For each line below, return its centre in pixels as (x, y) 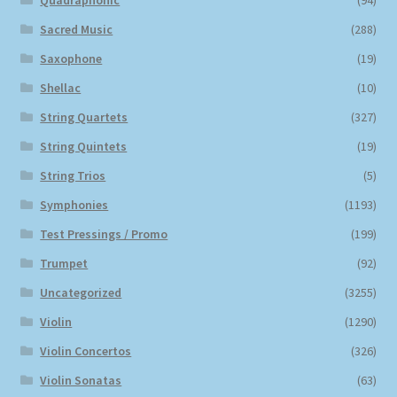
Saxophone (71, 59)
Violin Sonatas (81, 381)
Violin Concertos (86, 351)
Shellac (61, 88)
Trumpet (64, 264)
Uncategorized (81, 293)
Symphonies (74, 205)
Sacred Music (77, 30)
